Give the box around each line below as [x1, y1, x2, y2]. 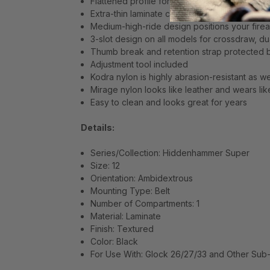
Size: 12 [90, 160, 121, 171]
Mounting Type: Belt [90, 186, 171, 196]
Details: [81, 122, 115, 133]
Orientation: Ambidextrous [90, 173, 193, 184]
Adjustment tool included [90, 59, 189, 70]
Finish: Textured [90, 224, 154, 234]
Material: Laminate [90, 211, 162, 222]
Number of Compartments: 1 [90, 198, 200, 209]
